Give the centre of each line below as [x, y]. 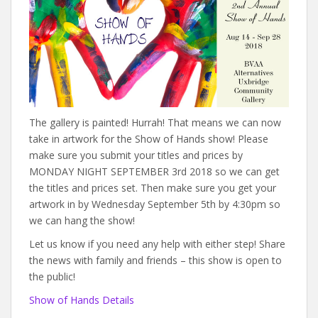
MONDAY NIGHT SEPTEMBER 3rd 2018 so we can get [154, 171]
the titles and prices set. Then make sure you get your [153, 187]
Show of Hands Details [82, 300]
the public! [52, 276]
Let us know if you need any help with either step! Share [157, 243]
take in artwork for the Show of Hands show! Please [149, 138]
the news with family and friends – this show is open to [155, 260]
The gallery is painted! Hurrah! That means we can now [155, 122]
